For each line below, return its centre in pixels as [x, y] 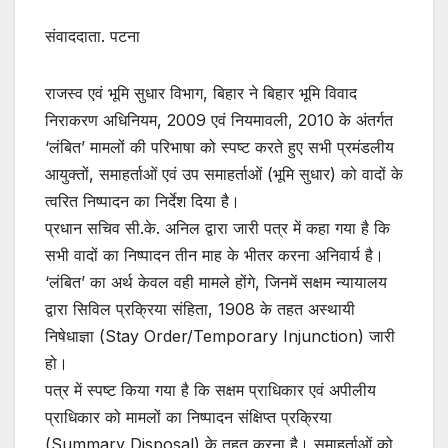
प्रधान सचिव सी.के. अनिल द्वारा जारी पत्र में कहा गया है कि [217, 228]
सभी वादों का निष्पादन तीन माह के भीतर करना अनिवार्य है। [214, 255]
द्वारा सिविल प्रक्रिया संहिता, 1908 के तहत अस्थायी [200, 309]
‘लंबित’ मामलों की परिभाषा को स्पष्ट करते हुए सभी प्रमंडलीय [219, 147]
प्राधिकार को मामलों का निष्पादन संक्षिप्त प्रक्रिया [188, 417]
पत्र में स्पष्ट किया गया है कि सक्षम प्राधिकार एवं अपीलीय [210, 390]
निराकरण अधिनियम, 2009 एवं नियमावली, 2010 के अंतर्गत [219, 120]
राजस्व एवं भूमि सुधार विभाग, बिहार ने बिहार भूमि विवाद [201, 93]
